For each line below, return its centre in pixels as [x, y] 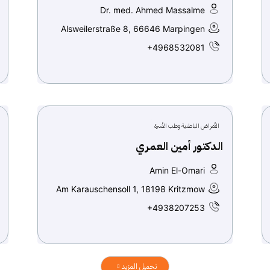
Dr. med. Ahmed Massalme [152, 10]
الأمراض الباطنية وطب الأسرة [187, 126]
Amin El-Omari [177, 170]
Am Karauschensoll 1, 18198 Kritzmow [130, 189]
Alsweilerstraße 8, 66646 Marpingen [133, 29]
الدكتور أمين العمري [179, 146]
